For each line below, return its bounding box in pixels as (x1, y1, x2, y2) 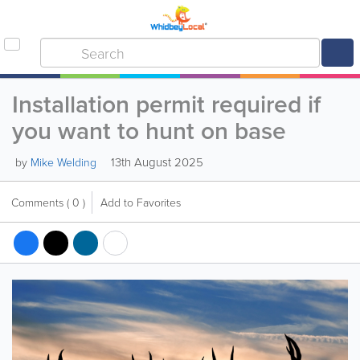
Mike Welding (31, 154, 96, 170)
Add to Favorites (100, 194, 181, 210)
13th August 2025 (108, 153, 203, 170)
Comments (11, 194, 67, 210)
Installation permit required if (12, 87, 321, 121)
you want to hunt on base (12, 113, 286, 148)
